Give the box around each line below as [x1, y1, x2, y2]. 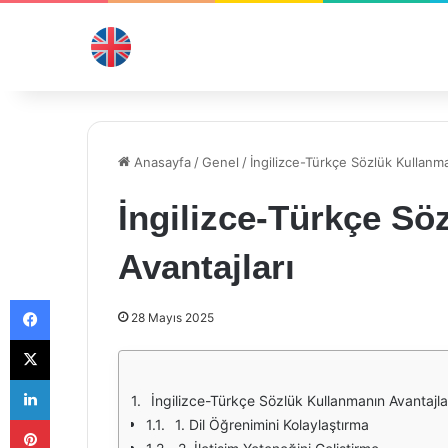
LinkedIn [49, 371, 101, 387]
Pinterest [49, 411, 106, 427]
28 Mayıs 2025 [131, 310, 214, 325]
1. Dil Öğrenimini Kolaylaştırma [175, 416, 369, 433]
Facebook [49, 291, 110, 307]
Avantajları [118, 247, 295, 286]
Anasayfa [130, 154, 191, 170]
